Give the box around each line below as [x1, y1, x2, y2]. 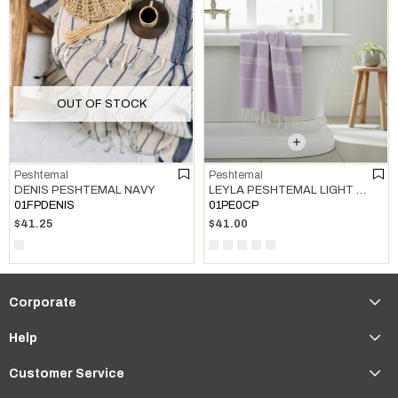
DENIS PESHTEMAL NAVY [14, 184, 155, 197]
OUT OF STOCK [57, 97, 147, 110]
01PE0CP [209, 199, 259, 212]
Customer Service [9, 367, 124, 381]
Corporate [9, 296, 76, 310]
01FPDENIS [14, 199, 75, 212]
